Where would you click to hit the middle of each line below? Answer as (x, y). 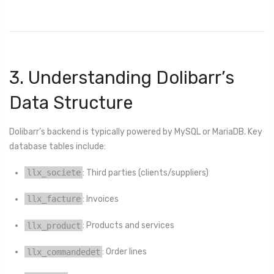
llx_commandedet (63, 252)
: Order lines (124, 252)
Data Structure (71, 103)
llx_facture (54, 199)
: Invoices (101, 199)
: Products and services (128, 226)
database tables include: (57, 146)
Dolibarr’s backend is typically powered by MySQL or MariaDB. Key (136, 131)
